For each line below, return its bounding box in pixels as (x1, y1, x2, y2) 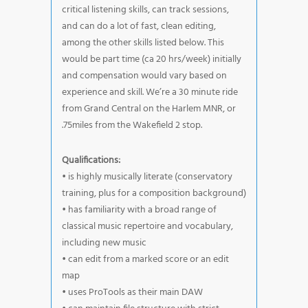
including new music (62, 234, 146, 251)
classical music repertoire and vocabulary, (62, 218, 233, 234)
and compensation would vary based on (62, 67, 227, 84)
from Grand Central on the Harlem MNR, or (62, 100, 236, 117)
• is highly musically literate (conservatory (62, 168, 232, 185)
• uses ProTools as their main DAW (62, 284, 203, 300)
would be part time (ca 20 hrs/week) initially (62, 51, 241, 67)
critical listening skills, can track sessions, (62, 1, 229, 18)
